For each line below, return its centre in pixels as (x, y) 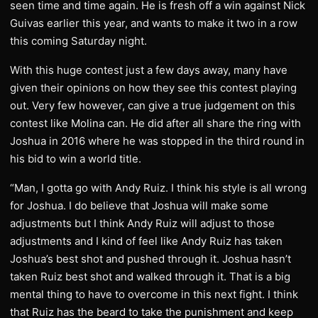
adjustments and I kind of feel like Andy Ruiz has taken (146, 241)
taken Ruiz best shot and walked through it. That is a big (150, 276)
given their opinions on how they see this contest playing (153, 88)
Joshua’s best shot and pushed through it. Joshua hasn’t (150, 259)
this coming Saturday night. (78, 41)
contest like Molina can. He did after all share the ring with (155, 123)
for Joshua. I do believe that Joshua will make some (139, 205)
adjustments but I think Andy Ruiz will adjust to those (142, 223)
